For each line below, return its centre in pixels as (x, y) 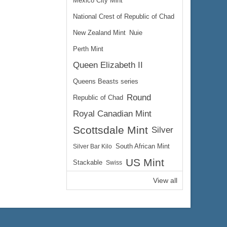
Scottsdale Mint (110, 130)
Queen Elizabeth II (108, 65)
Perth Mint (88, 49)
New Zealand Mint (99, 33)
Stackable (88, 163)
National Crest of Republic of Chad (124, 17)
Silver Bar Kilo (92, 146)
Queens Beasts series (106, 82)
